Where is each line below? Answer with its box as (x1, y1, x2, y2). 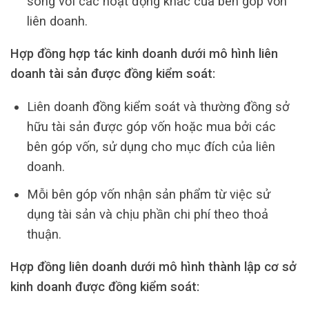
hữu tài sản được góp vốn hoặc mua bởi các (26, 119, 276, 134)
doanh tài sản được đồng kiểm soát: (10, 66, 215, 81)
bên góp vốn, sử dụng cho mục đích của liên (26, 139, 275, 154)
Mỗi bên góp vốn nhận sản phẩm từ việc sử (26, 186, 270, 201)
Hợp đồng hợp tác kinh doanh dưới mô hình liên (10, 46, 278, 61)
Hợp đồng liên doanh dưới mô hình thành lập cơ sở (10, 259, 297, 275)
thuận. (26, 226, 61, 241)
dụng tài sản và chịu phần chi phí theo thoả (26, 206, 268, 221)
